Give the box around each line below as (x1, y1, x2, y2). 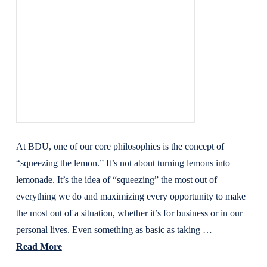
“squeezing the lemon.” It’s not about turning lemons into (15, 158, 230, 168)
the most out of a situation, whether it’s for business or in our (15, 208, 243, 218)
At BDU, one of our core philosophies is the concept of (15, 141, 224, 151)
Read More (15, 241, 62, 252)
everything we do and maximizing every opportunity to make (15, 191, 246, 201)
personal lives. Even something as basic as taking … (15, 225, 212, 235)
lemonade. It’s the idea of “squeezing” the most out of (15, 175, 217, 185)
